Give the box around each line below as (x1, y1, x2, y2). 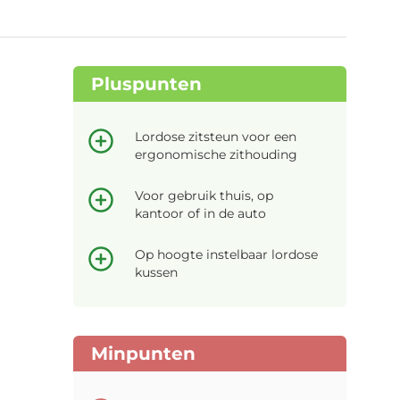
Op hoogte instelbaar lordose (135, 246, 318, 262)
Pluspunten (91, 72, 202, 95)
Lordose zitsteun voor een (135, 128, 296, 145)
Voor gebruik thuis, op (135, 187, 273, 204)
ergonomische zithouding (135, 146, 297, 162)
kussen (135, 263, 178, 280)
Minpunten (91, 342, 196, 364)
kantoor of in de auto (135, 204, 266, 221)
